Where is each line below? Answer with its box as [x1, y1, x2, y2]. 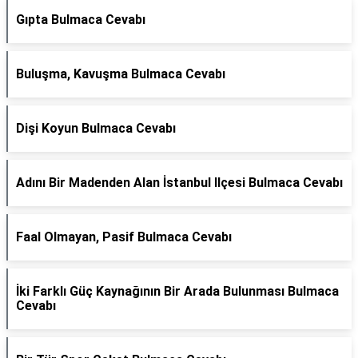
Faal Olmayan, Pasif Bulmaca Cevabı [16, 229, 232, 245]
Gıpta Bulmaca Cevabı [16, 12, 145, 27]
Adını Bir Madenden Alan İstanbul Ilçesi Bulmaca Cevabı [16, 175, 343, 190]
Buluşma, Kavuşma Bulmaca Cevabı [16, 66, 225, 82]
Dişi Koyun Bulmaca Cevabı [16, 121, 176, 136]
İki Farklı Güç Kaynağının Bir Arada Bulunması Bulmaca [16, 284, 339, 299]
